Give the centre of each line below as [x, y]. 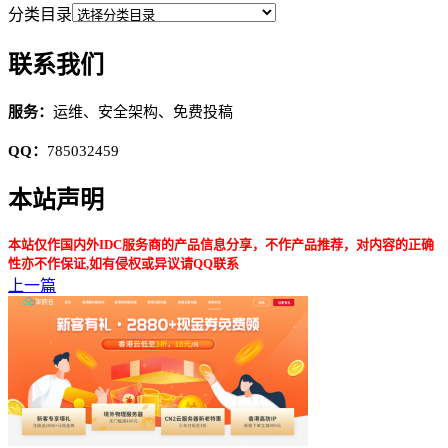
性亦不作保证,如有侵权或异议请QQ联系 [123, 264]
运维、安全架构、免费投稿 [143, 111]
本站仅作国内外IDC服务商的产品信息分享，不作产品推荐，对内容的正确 [221, 245]
